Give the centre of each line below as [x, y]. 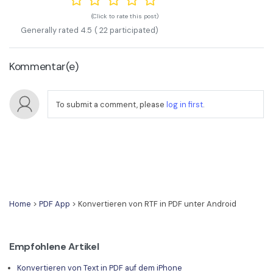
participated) [134, 30]
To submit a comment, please [110, 104]
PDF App [55, 204]
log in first [183, 104]
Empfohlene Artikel [54, 247]
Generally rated [50, 30]
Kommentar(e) [44, 66]
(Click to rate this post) [125, 16]
